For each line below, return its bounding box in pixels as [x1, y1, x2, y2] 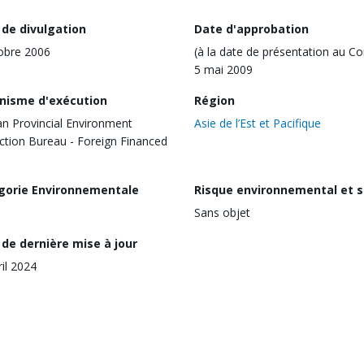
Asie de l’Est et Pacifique [194, 115, 321, 131]
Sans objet [194, 204, 250, 220]
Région [194, 92, 235, 108]
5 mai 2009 [194, 61, 253, 77]
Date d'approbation [194, 20, 309, 37]
